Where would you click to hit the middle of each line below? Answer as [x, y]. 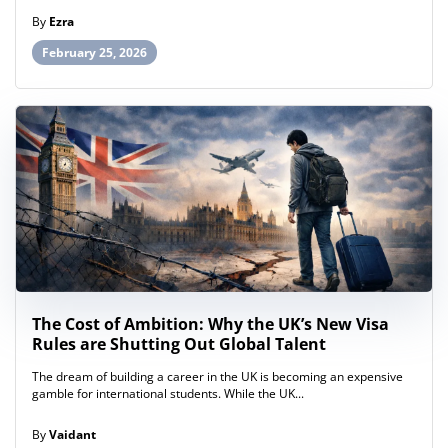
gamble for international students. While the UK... [168, 394]
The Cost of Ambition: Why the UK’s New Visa [210, 324]
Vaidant [72, 435]
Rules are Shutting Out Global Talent [179, 344]
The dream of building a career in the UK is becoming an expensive [217, 377]
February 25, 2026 [94, 53]
